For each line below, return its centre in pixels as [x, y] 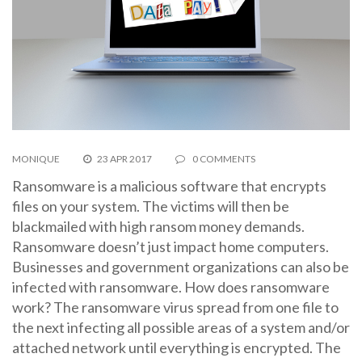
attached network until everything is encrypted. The [177, 348]
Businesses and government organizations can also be [181, 267]
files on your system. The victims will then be [151, 206]
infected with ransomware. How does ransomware [171, 287]
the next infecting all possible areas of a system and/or [181, 328]
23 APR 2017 [124, 159]
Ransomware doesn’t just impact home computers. [170, 247]
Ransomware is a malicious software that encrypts [169, 186]
